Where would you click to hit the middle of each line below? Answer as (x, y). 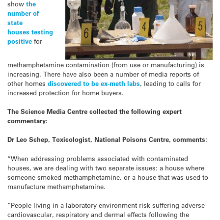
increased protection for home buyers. (66, 93)
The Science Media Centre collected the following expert (95, 111)
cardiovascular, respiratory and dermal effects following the (98, 214)
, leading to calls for (170, 83)
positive (20, 41)
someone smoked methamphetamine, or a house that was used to (108, 177)
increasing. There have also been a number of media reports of (103, 74)
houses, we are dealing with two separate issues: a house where (106, 167)
